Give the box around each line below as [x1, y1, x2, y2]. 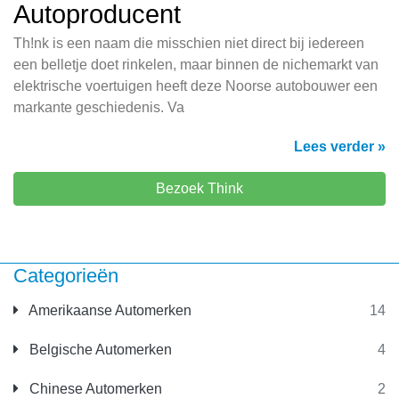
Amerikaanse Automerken [26, 303, 191, 319]
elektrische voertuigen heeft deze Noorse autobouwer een [13, 78, 378, 94]
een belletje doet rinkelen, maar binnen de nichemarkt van [13, 57, 379, 73]
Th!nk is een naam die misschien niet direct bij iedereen [13, 36, 364, 52]
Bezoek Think [156, 181, 243, 197]
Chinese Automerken [26, 381, 162, 397]
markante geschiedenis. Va [13, 100, 184, 116]
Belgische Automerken [26, 342, 172, 358]
